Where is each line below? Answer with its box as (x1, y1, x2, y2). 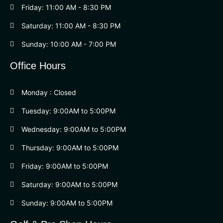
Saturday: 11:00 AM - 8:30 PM (21, 21, 120, 30)
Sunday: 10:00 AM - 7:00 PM (21, 40, 116, 48)
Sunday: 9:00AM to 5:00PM (21, 199, 112, 207)
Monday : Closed (21, 88, 76, 97)
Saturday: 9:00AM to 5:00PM (21, 180, 117, 189)
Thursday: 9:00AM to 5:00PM (21, 143, 118, 152)
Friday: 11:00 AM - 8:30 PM (21, 3, 111, 11)
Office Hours (10, 60, 66, 71)
